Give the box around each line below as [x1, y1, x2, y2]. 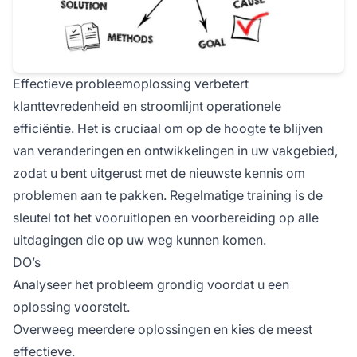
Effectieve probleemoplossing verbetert [13, 76, 249, 92]
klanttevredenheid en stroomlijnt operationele [13, 98, 281, 115]
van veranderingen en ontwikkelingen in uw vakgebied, [13, 143, 338, 159]
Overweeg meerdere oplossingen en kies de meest [13, 321, 312, 338]
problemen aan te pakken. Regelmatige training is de [13, 187, 323, 204]
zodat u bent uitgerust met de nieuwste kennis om [13, 165, 305, 182]
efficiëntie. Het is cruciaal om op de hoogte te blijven [13, 120, 323, 137]
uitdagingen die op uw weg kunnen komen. [13, 232, 266, 249]
